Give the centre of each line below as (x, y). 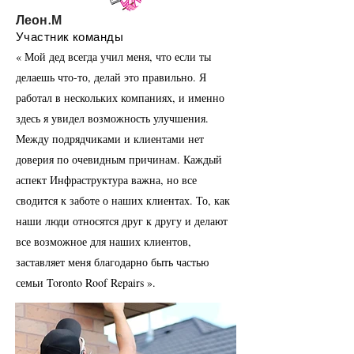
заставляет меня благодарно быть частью (112, 262)
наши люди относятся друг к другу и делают (122, 221)
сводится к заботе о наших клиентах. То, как (123, 200)
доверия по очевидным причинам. (98, 159)
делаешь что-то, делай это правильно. (106, 77)
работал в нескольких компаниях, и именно (120, 98)
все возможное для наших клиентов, (104, 241)
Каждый (203, 159)
